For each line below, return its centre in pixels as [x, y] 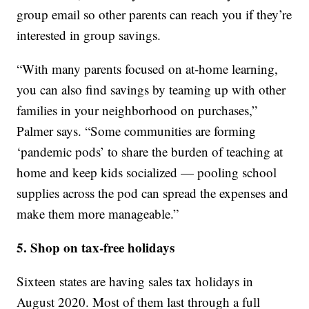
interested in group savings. [89, 35]
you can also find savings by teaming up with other [151, 90]
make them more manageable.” [98, 214]
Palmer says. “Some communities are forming [137, 131]
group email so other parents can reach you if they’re [154, 14]
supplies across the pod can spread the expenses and [153, 193]
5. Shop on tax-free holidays [96, 248]
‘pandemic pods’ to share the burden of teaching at [150, 152]
